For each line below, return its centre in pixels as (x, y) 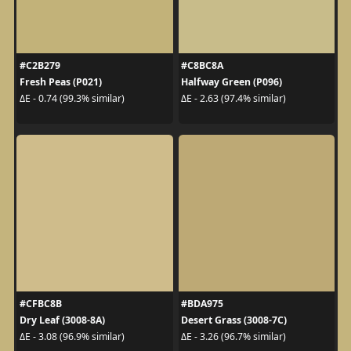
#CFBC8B (40, 303)
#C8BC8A (202, 65)
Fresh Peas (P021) (60, 81)
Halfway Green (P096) (232, 81)
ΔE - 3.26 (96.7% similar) (233, 337)
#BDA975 (202, 303)
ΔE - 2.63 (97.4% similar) (233, 99)
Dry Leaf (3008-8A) (62, 320)
